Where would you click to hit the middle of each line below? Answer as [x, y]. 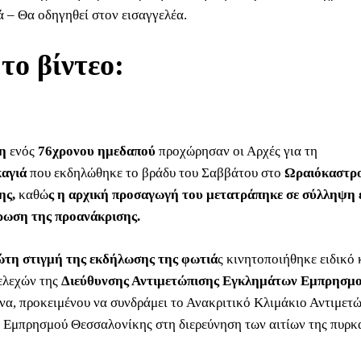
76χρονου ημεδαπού [98, 151]
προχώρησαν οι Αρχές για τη [238, 151]
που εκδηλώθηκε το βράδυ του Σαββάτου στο [157, 172]
